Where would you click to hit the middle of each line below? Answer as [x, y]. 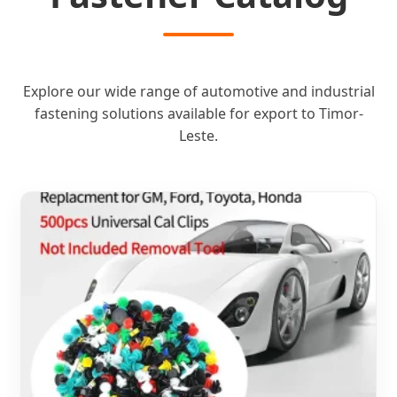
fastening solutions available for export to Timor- [198, 113]
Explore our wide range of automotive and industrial [198, 91]
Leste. [198, 135]
